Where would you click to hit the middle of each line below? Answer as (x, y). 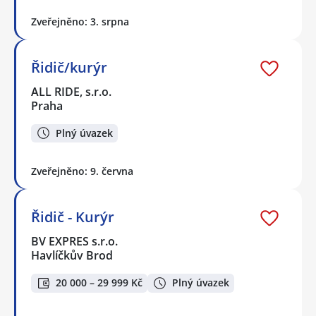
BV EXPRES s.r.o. (75, 242)
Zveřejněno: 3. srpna (80, 21)
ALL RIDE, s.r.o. (72, 91)
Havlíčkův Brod (72, 256)
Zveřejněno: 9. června (82, 171)
